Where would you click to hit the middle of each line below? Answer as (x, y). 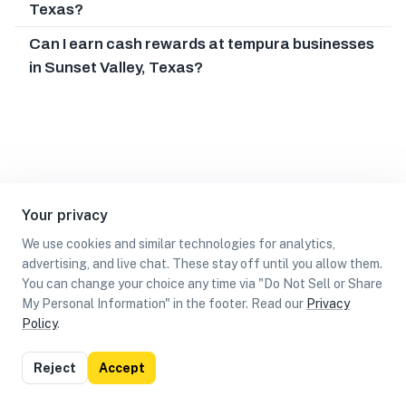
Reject (55, 368)
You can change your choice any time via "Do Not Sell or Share (202, 284)
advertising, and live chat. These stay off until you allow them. (202, 264)
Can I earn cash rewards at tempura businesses (202, 43)
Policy (39, 324)
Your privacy (65, 215)
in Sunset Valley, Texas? (116, 67)
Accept (122, 368)
